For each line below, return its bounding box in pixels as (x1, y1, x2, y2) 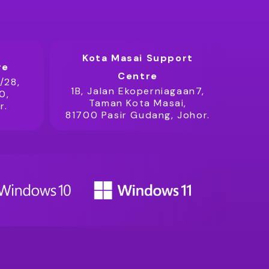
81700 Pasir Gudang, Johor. (65, 109, 210, 121)
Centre (118, 70, 158, 82)
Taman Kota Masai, (88, 97, 187, 109)
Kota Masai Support (82, 52, 193, 64)
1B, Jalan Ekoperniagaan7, (71, 85, 205, 97)
